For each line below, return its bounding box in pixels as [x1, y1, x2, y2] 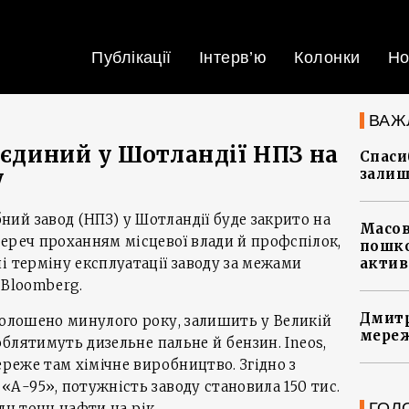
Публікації [91, 48, 172, 67]
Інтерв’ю [198, 48, 267, 67]
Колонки [294, 48, 361, 67]
